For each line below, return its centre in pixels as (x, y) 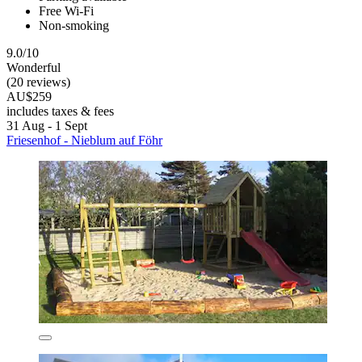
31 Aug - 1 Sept (47, 125)
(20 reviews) (38, 82)
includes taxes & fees (60, 111)
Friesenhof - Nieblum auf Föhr (84, 140)
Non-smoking (74, 25)
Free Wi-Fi (66, 11)
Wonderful (34, 67)
